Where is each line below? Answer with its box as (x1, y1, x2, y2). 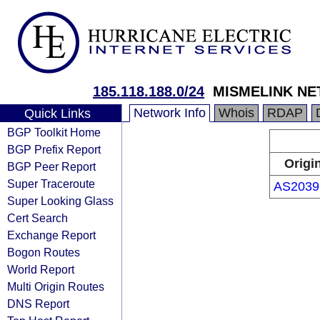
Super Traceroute (7, 177, 95, 190)
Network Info (134, 106, 206, 120)
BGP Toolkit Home (7, 126, 101, 139)
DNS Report (7, 297, 69, 310)
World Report (7, 263, 74, 276)
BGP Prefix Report (7, 143, 101, 156)
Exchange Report (7, 229, 96, 241)
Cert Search (7, 211, 68, 224)
